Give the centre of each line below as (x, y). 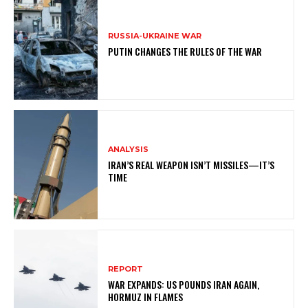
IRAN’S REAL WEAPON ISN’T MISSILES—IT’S (191, 165)
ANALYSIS (129, 150)
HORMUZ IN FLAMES (146, 297)
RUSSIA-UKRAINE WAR (155, 36)
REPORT (126, 269)
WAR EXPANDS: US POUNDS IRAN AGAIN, (184, 285)
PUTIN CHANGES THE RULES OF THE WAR (185, 52)
